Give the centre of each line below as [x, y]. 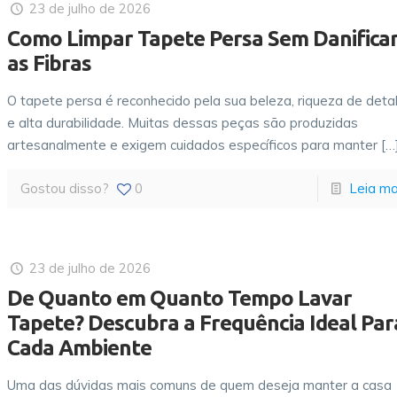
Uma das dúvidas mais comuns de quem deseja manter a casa [200, 385]
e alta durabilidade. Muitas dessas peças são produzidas [183, 123]
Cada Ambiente [80, 348]
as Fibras [50, 63]
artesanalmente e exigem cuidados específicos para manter [193, 145]
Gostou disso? [65, 188]
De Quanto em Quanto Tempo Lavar [180, 298]
